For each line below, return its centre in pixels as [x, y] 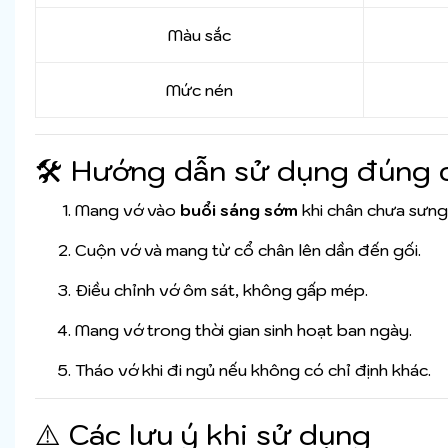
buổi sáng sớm [239, 210]
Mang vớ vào [127, 210]
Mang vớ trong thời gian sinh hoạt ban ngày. [243, 330]
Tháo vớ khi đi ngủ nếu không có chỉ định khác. [253, 370]
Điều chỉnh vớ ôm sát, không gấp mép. [221, 290]
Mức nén [199, 90]
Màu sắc [199, 35]
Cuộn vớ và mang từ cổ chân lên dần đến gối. [248, 250]
